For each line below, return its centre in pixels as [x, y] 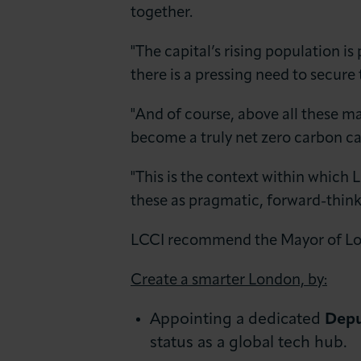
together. [162, 13]
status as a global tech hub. [249, 343]
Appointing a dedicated [238, 320]
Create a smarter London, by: [229, 280]
